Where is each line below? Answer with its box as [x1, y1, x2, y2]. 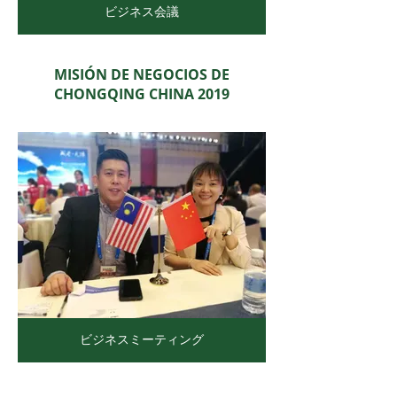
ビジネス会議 [105, 3, 179, 19]
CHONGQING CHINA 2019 [54, 84, 230, 104]
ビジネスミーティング [80, 331, 204, 347]
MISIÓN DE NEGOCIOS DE [54, 65, 230, 84]
